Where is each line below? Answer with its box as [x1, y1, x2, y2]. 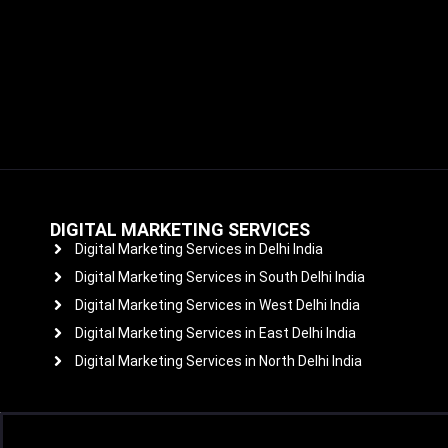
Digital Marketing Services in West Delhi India [75, 296, 360, 313]
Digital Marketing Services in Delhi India [75, 240, 323, 257]
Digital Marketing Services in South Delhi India [75, 268, 365, 285]
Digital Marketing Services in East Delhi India [75, 324, 356, 341]
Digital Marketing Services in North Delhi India [75, 352, 362, 369]
